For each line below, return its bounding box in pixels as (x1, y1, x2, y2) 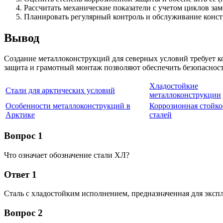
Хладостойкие (149, 82, 198, 91)
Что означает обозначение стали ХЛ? (4, 150, 129, 159)
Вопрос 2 (4, 208, 43, 219)
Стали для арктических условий (5, 86, 115, 95)
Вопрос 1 (4, 130, 43, 141)
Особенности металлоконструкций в (5, 102, 130, 111)
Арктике (5, 111, 35, 119)
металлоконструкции (149, 91, 221, 100)
